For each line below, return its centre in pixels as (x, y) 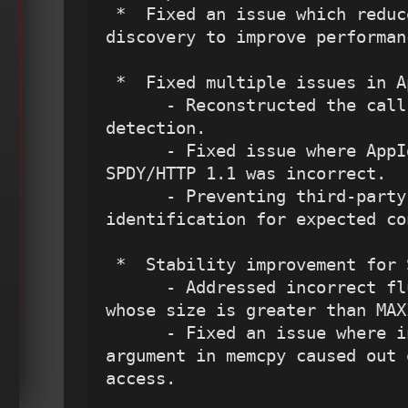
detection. (156, 128)
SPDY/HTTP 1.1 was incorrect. (246, 174)
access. (141, 379)
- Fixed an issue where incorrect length (136, 333)
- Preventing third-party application (136, 197)
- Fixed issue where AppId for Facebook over (136, 151)
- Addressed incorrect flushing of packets (136, 288)
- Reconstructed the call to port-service (136, 106)
